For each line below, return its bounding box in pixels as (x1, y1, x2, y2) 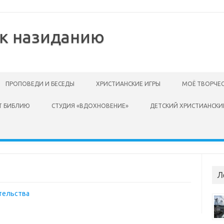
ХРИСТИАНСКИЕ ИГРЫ (96, 80, 160, 87)
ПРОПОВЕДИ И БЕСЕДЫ (5, 80, 74, 87)
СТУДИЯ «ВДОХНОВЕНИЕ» (51, 102, 128, 109)
